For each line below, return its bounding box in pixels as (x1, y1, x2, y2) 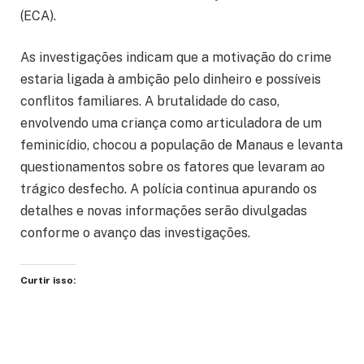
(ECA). (20, 7, 56, 24)
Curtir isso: (20, 275, 76, 287)
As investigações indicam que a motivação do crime (20, 50, 331, 66)
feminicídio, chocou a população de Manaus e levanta (20, 137, 343, 154)
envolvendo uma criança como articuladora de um (20, 115, 322, 132)
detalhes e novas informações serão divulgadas (20, 203, 307, 219)
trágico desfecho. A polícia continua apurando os (20, 181, 317, 197)
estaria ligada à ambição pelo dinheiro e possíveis (20, 71, 321, 88)
